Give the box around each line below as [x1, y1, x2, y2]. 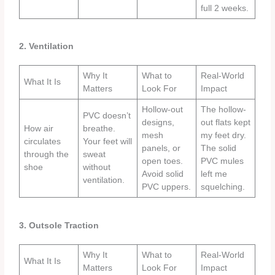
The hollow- [201, 105, 247, 115]
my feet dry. [201, 131, 247, 141]
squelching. [201, 182, 246, 192]
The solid [201, 144, 237, 153]
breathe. [83, 124, 116, 134]
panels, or [142, 144, 181, 153]
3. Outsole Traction [19, 220, 99, 230]
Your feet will [83, 137, 133, 147]
